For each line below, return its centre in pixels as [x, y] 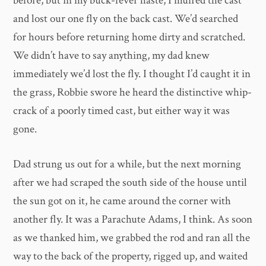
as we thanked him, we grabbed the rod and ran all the [132, 238]
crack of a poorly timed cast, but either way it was [122, 110]
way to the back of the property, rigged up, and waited [131, 256]
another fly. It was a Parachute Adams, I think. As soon [133, 220]
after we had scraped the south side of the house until [130, 183]
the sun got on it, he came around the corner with [122, 201]
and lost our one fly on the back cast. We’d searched [126, 18]
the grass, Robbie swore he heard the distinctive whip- [133, 92]
